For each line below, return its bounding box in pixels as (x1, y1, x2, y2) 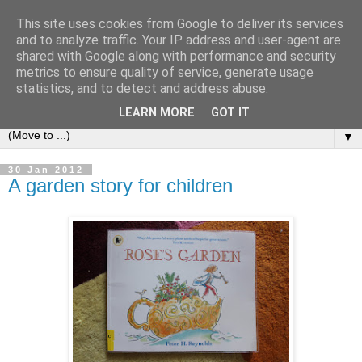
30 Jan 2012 (8, 165, 84, 175)
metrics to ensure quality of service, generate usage (16, 65, 314, 80)
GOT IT (211, 106, 250, 120)
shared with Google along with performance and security (16, 48, 336, 64)
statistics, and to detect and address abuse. (16, 81, 268, 96)
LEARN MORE (119, 106, 195, 120)
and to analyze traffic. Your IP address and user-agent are (16, 32, 341, 48)
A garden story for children (8, 175, 233, 196)
